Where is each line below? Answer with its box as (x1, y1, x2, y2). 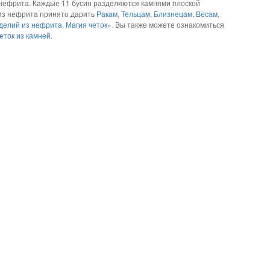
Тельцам (121, 8, 150, 19)
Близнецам (153, 8, 192, 19)
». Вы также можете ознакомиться (107, 19, 224, 30)
